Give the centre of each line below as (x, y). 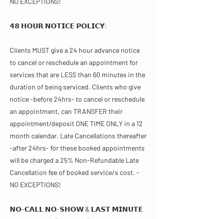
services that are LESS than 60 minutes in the (77, 75)
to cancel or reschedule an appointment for (74, 62)
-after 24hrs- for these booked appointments (77, 148)
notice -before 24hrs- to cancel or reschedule (77, 99)
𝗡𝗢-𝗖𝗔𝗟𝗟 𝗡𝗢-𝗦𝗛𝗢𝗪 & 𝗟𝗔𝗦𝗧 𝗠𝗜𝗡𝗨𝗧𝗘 (77, 209)
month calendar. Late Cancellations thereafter (78, 136)
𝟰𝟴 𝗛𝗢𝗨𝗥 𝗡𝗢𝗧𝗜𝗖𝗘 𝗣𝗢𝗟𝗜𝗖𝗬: (58, 26)
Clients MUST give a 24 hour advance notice (75, 50)
